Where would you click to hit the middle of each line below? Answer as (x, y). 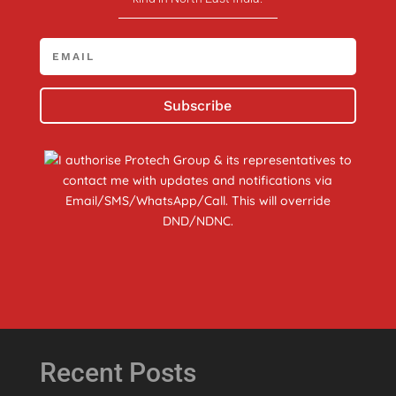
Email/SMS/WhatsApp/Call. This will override (198, 200)
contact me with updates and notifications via (198, 180)
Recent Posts (118, 372)
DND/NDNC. (198, 221)
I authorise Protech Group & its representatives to (205, 160)
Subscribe (198, 105)
